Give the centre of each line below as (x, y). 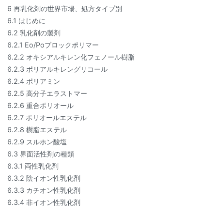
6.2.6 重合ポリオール (40, 106)
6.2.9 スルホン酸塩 (37, 142)
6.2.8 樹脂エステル (37, 130)
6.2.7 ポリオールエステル (47, 118)
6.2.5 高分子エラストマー (47, 93)
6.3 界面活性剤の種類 (41, 154)
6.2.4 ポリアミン (34, 81)
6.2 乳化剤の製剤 (34, 33)
